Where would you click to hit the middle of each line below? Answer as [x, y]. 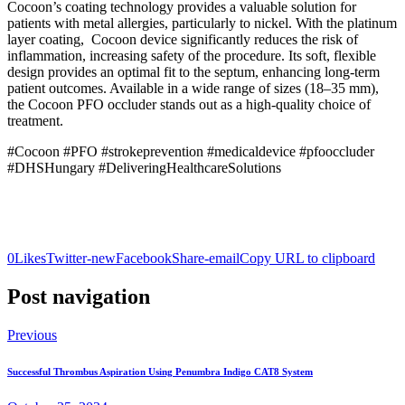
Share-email [206, 258]
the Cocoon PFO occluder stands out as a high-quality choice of [189, 104]
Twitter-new [81, 258]
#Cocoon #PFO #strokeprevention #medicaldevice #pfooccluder [191, 151]
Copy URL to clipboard [307, 258]
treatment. [35, 120]
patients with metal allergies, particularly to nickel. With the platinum [202, 23]
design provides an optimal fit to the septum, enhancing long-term [193, 71]
